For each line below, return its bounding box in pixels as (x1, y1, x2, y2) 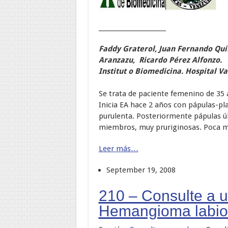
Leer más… (98, 144, 138, 153)
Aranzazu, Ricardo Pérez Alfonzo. (98, 55, 222, 65)
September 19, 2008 (106, 165, 176, 175)
